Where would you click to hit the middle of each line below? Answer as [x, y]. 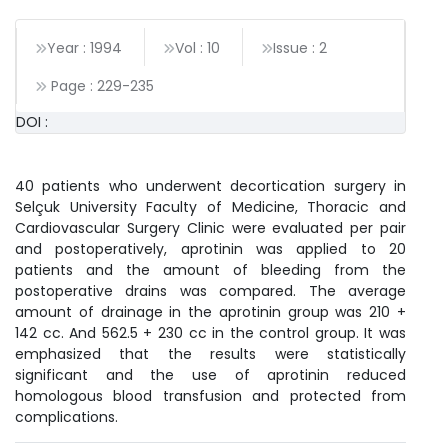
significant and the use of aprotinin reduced [210, 375]
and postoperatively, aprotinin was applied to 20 [210, 249]
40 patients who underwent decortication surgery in [210, 186]
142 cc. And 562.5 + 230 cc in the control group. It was [210, 333]
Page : [72, 86]
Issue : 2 [300, 48]
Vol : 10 [197, 48]
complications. [66, 417]
